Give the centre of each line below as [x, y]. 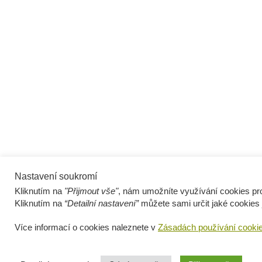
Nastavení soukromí [56, 176]
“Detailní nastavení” [101, 203]
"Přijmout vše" [91, 191]
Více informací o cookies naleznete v [86, 227]
